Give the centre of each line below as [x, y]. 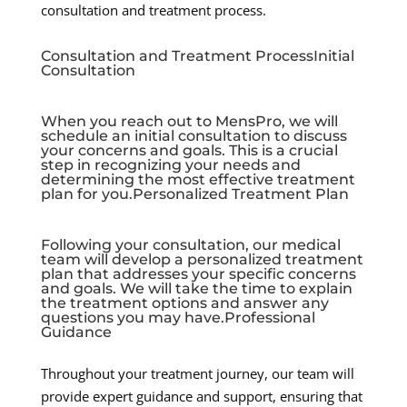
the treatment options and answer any [184, 303]
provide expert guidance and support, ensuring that [201, 396]
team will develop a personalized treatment [202, 259]
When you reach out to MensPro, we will [189, 121]
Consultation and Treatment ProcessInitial [197, 55]
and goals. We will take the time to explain [196, 288]
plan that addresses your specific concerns [198, 273]
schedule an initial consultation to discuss [194, 135]
